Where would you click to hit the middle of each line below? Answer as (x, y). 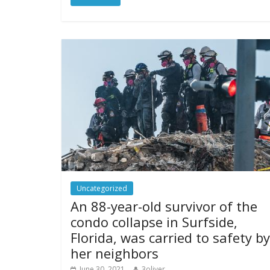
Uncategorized (102, 189)
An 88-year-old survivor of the (164, 206)
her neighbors (115, 253)
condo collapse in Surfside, (154, 222)
